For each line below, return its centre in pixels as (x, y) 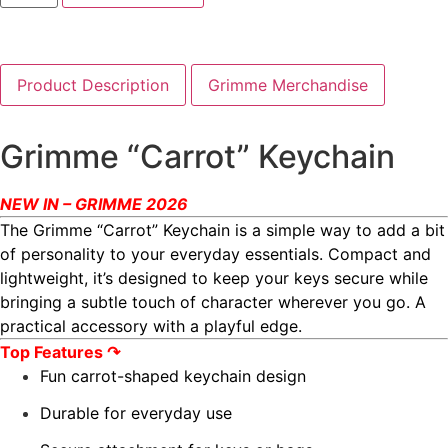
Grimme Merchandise (288, 85)
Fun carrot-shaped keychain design (173, 376)
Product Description (93, 85)
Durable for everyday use (136, 413)
